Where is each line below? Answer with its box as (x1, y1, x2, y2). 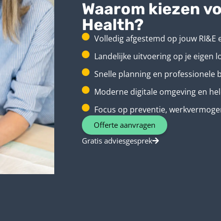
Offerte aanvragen (94, 120, 155, 130)
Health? (82, 15, 144, 35)
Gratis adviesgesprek (82, 136, 152, 146)
